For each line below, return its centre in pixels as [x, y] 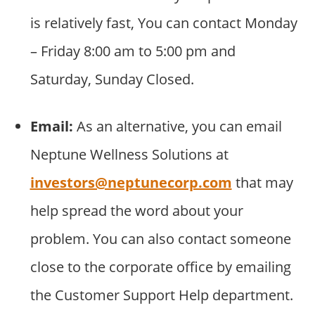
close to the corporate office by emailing [160, 267]
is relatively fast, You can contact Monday [163, 23]
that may [262, 183]
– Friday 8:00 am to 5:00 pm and [133, 51]
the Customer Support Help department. [161, 295]
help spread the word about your [136, 211]
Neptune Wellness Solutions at [129, 155]
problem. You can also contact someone [160, 239]
